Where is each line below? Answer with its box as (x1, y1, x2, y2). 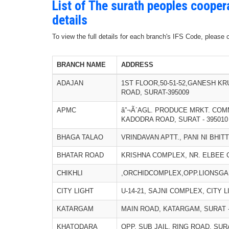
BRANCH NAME (57, 61, 106, 68)
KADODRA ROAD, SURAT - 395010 (121, 116, 228, 123)
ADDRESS (121, 61, 153, 68)
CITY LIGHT (57, 187, 94, 195)
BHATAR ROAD (57, 151, 104, 159)
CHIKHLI (57, 169, 83, 177)
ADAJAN (57, 79, 83, 87)
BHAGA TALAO (57, 133, 103, 141)
